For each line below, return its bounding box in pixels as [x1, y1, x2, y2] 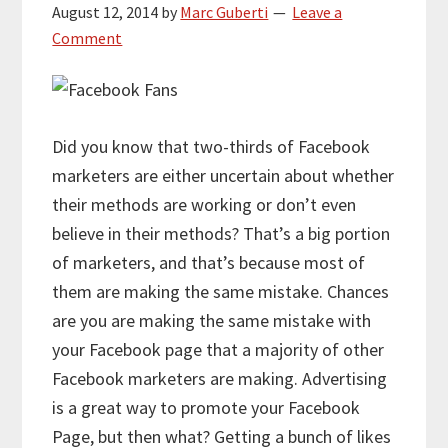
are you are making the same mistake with [52, 308, 372, 332]
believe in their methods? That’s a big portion [52, 221, 391, 245]
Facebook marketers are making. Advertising [52, 366, 388, 390]
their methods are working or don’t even [52, 192, 357, 216]
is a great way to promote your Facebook [52, 395, 361, 419]
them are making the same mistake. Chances [52, 279, 390, 303]
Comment [52, 27, 123, 48]
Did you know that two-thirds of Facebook [52, 134, 371, 158]
